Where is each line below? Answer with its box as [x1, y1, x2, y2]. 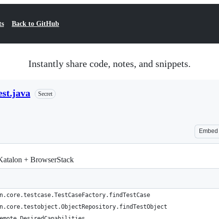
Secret [38, 90, 52, 98]
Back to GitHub [12, 20, 59, 27]
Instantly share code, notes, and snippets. [28, 58, 191, 69]
